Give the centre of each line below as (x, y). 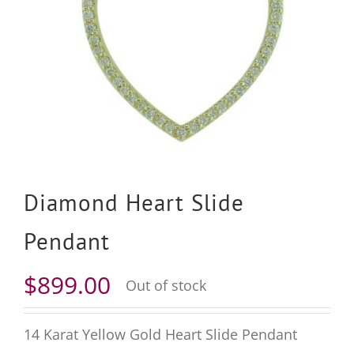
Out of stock (166, 285)
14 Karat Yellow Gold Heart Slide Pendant (160, 334)
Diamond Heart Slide (134, 203)
